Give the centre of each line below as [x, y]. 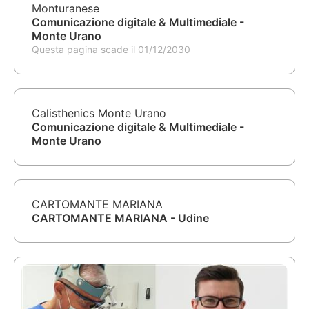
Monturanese [66, 9]
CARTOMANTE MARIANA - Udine [120, 218]
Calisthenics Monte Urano [99, 113]
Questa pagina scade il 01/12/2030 [111, 50]
